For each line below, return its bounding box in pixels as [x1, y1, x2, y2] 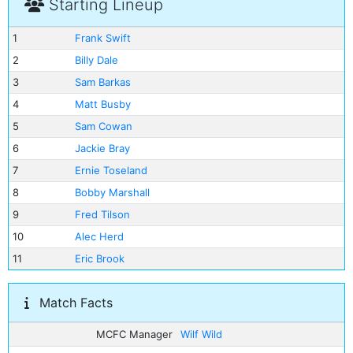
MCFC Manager [96, 327, 173, 340]
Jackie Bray [74, 142, 130, 154]
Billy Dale [74, 54, 118, 66]
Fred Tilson [74, 208, 130, 221]
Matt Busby [74, 98, 131, 110]
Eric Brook [74, 252, 124, 265]
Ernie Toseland [74, 164, 147, 176]
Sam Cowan [74, 120, 132, 132]
